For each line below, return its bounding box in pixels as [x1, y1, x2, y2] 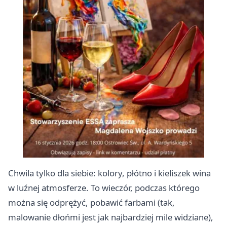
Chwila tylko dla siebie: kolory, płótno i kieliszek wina [8, 167, 211, 179]
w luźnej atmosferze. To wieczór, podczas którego [8, 182, 200, 194]
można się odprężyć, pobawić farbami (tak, [8, 197, 175, 208]
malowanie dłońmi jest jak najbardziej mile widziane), [8, 211, 213, 223]
